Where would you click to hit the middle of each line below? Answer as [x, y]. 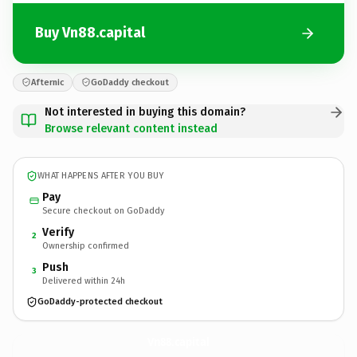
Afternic [47, 82]
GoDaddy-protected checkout [100, 302]
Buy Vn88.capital [90, 33]
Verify [58, 232]
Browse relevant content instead [131, 128]
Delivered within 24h [84, 280]
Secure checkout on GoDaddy [103, 210]
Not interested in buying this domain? [145, 112]
